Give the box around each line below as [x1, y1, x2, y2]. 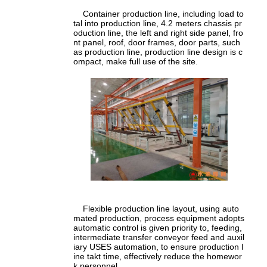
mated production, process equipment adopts [73, 213, 245, 223]
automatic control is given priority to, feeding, [73, 223, 243, 233]
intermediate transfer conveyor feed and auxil [73, 232, 245, 243]
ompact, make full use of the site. [73, 57, 198, 67]
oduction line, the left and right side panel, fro [73, 28, 244, 38]
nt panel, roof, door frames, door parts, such [73, 38, 241, 48]
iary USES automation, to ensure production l [73, 242, 244, 252]
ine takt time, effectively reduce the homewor [73, 252, 243, 262]
